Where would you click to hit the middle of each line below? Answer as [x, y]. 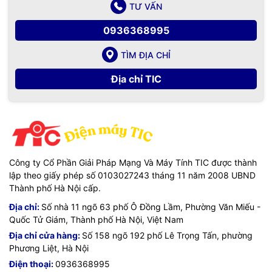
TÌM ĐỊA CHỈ [145, 55]
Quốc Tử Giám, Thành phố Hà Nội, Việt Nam [96, 220]
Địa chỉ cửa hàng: [46, 236]
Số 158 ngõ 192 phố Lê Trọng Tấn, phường [167, 236]
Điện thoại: [32, 264]
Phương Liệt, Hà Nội [49, 248]
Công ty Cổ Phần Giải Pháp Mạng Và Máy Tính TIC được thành [133, 163]
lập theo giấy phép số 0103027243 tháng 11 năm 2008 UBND [132, 175]
